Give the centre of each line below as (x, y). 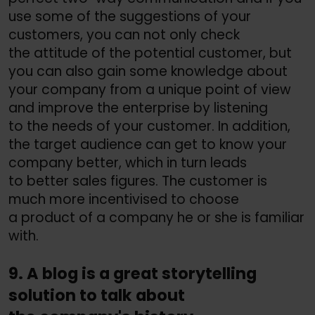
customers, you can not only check (124, 35)
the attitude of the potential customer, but (150, 53)
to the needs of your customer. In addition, (149, 127)
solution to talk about (97, 295)
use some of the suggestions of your (130, 17)
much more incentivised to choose (124, 200)
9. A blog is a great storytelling (133, 274)
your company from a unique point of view (150, 90)
